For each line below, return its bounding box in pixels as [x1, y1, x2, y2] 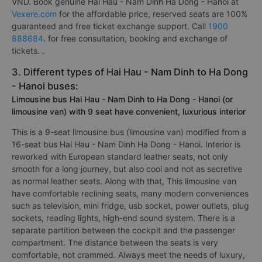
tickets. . [12, 46, 44, 56]
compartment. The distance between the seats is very [12, 237, 218, 247]
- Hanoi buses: [12, 80, 78, 92]
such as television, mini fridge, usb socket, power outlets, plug [12, 201, 249, 211]
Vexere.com [12, 9, 57, 19]
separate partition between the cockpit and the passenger [12, 225, 235, 235]
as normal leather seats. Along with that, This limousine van [12, 176, 236, 186]
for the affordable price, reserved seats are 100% [57, 9, 247, 19]
